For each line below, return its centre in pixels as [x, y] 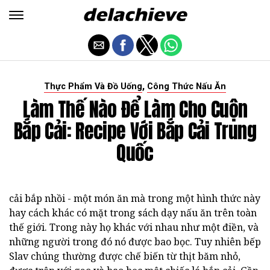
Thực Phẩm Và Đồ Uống [93, 86]
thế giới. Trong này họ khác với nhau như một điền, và [134, 227]
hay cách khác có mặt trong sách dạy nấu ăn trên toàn [133, 213]
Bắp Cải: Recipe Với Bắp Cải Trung [135, 131]
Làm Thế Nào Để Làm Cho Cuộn [135, 109]
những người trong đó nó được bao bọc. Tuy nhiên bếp [135, 242]
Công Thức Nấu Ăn [187, 86]
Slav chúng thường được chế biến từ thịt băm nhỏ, [125, 256]
